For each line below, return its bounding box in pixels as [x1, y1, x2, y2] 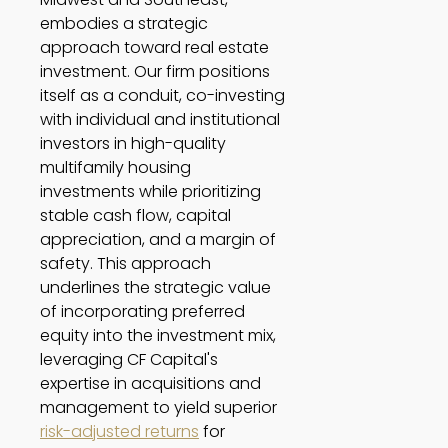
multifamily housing [40, 155, 191, 179]
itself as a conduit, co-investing [40, 83, 285, 107]
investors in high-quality [40, 131, 226, 155]
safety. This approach [40, 251, 211, 275]
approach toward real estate [40, 35, 269, 59]
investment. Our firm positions [40, 59, 270, 83]
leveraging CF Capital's [40, 347, 218, 371]
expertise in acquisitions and [40, 371, 261, 395]
